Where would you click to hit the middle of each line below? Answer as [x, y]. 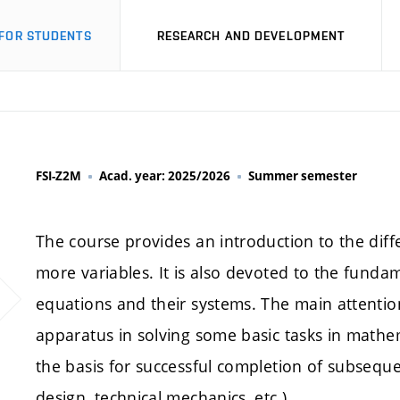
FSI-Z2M [58, 176]
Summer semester [303, 176]
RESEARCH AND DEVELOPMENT [251, 35]
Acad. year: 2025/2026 [165, 176]
